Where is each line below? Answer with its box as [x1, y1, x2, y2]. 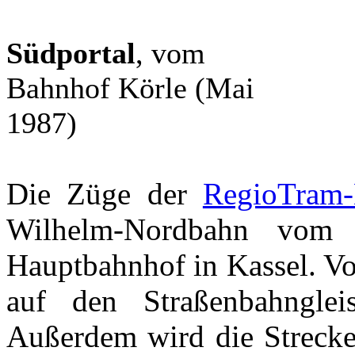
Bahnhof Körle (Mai [6, 71, 254, 105]
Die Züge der [6, 176, 203, 211]
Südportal [6, 36, 136, 70]
